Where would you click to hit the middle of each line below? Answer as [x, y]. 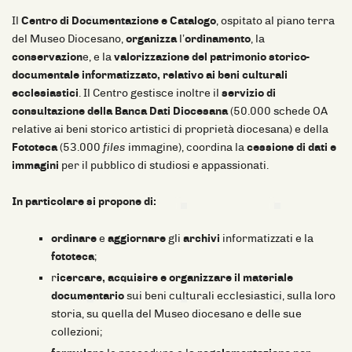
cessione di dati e [291, 147]
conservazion [47, 57]
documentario [88, 295]
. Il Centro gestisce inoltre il [150, 93]
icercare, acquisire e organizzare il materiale [175, 277]
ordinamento [218, 38]
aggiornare [137, 238]
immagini [35, 165]
